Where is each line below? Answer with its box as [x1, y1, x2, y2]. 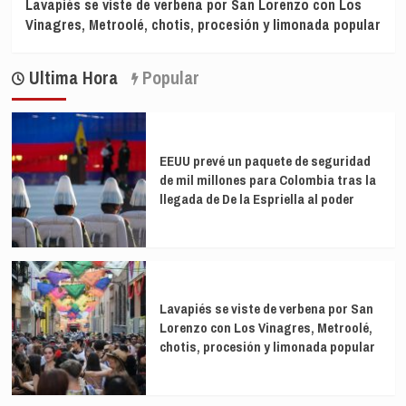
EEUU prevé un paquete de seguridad [159, 150, 371, 170]
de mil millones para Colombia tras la [159, 169, 376, 189]
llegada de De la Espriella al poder [159, 188, 354, 208]
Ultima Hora [24, 65, 118, 91]
